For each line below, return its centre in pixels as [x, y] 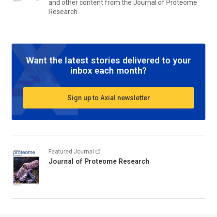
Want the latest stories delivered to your [108, 61]
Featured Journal [71, 152]
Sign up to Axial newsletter [108, 98]
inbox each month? [108, 71]
